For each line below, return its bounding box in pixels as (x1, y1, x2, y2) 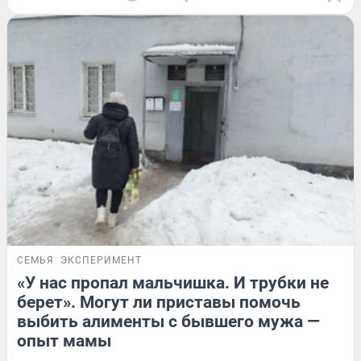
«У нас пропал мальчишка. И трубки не (17, 273, 329, 293)
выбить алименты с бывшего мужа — (17, 312, 320, 332)
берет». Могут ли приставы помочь (17, 293, 301, 313)
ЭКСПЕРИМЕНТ (60, 255, 142, 267)
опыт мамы (17, 331, 111, 351)
